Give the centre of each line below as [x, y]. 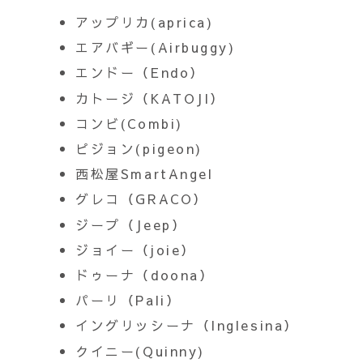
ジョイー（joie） [136, 249]
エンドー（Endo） [143, 73]
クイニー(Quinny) [140, 350]
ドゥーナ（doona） [145, 274]
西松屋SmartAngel [151, 174]
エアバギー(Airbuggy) [159, 47]
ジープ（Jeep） [131, 224]
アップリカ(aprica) [148, 22]
